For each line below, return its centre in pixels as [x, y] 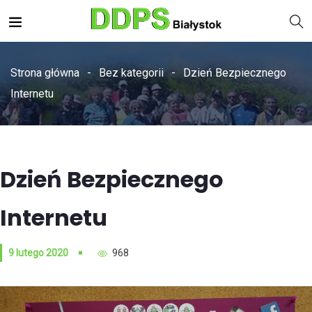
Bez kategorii [131, 73]
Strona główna [45, 73]
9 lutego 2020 [38, 253]
